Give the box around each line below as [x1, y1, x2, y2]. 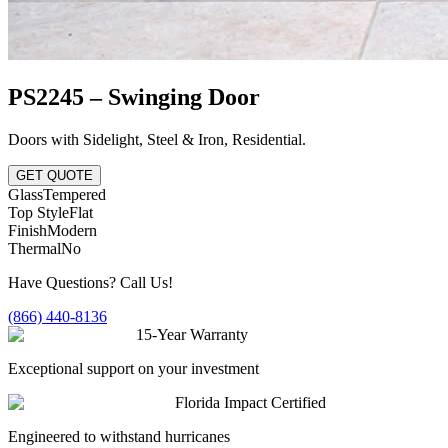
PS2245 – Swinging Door [8, 83, 260, 110]
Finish [8, 221, 47, 239]
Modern [47, 221, 97, 239]
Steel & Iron [147, 130, 224, 148]
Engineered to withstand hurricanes [8, 427, 230, 445]
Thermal [8, 239, 61, 257]
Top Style [8, 203, 69, 221]
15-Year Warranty [136, 325, 248, 343]
